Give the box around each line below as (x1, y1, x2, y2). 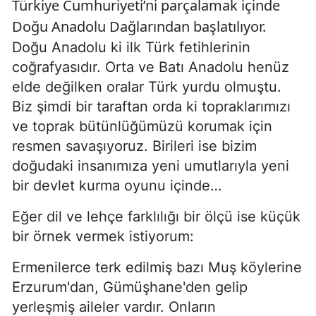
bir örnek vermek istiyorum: (12, 228, 194, 245)
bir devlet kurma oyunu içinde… (12, 177, 221, 194)
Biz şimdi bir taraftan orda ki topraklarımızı (12, 98, 291, 115)
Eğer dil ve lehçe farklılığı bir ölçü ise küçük (12, 208, 300, 225)
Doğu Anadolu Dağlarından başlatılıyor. (12, 17, 266, 36)
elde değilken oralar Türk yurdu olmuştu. (12, 78, 281, 95)
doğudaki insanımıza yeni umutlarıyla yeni (12, 157, 289, 174)
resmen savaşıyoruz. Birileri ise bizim (12, 138, 257, 154)
